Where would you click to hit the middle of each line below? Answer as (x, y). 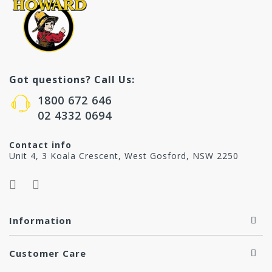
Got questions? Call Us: (72, 80)
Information (40, 221)
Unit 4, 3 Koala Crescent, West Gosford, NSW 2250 (124, 156)
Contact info (40, 145)
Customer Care (48, 253)
